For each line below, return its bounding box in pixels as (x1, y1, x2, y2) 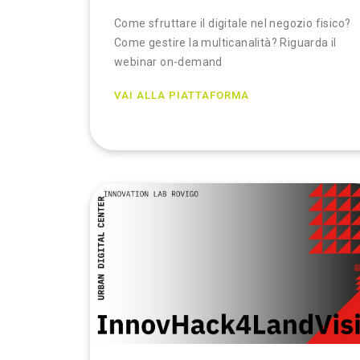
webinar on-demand (114, 55, 223, 68)
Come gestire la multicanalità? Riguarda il (114, 36, 337, 49)
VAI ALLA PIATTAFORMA (114, 89, 249, 101)
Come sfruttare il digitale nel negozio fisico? (114, 17, 351, 30)
